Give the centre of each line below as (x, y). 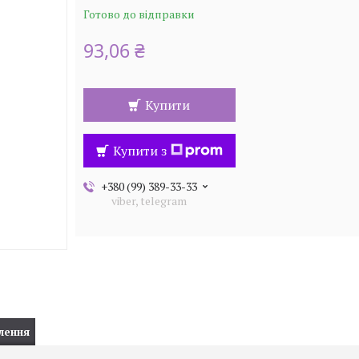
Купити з (139, 151)
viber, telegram (149, 201)
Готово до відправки (139, 14)
